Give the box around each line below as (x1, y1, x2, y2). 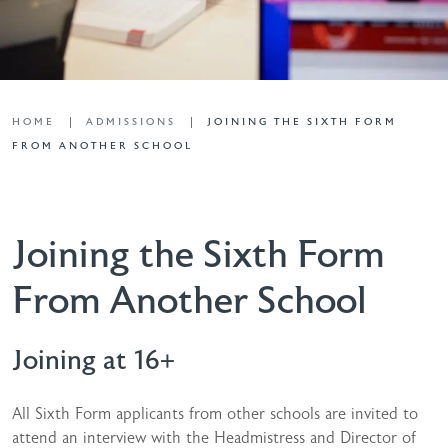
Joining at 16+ (12, 345, 175, 376)
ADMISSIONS (86, 116, 176, 128)
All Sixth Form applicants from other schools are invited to (12, 405, 418, 423)
